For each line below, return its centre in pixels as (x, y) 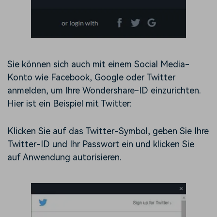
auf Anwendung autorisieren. (64, 157)
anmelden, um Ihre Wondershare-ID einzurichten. (104, 91)
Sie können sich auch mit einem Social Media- (98, 64)
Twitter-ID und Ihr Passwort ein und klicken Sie (101, 144)
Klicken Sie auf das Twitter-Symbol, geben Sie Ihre (108, 131)
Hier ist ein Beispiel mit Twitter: (70, 104)
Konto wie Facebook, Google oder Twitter (91, 77)
